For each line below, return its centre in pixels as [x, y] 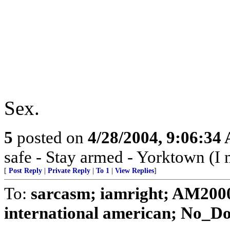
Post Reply [25, 171]
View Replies [135, 171]
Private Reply [69, 171]
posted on [50, 137]
